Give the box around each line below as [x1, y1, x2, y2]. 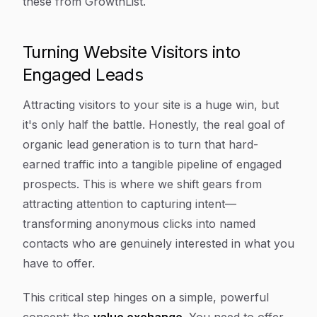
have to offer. [23, 256, 95, 270]
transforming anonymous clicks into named [23, 217, 255, 231]
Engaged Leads [23, 64, 144, 85]
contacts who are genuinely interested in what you [23, 236, 294, 250]
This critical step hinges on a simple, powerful [23, 290, 269, 304]
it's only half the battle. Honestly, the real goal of [23, 117, 285, 132]
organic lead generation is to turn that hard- [23, 137, 258, 151]
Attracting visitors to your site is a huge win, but [23, 98, 279, 112]
